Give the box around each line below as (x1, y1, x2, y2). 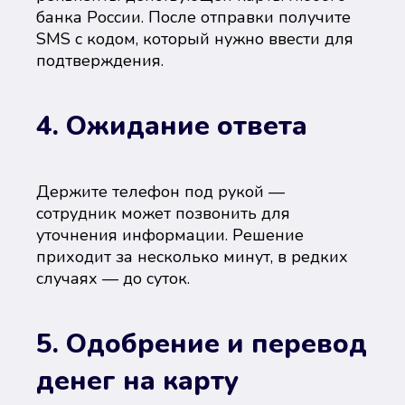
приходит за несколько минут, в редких (36, 246, 348, 268)
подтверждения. (36, 50, 164, 71)
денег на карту (36, 363, 239, 400)
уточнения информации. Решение (36, 224, 304, 246)
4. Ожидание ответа (36, 108, 307, 145)
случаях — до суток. (36, 268, 190, 289)
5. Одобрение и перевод (36, 325, 367, 363)
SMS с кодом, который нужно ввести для (36, 28, 353, 50)
